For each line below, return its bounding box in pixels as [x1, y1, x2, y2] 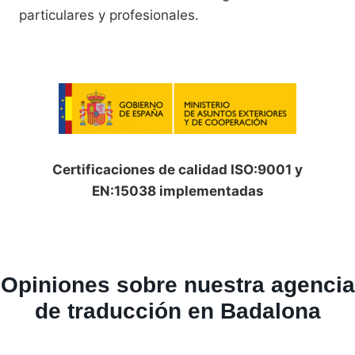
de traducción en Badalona [34, 299, 321, 324]
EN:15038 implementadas [91, 183, 264, 200]
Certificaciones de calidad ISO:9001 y [52, 162, 303, 178]
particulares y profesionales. [19, 7, 199, 24]
